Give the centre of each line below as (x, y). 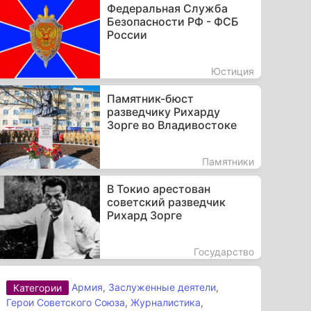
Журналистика (166, 303)
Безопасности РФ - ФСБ (173, 21)
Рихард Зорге (144, 215)
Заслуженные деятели (162, 287)
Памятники (228, 161)
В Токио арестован (158, 188)
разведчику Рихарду (163, 111)
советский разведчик (166, 202)
